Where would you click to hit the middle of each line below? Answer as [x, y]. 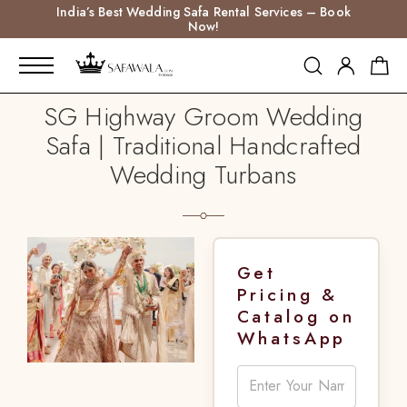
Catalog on [296, 316]
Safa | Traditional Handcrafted [203, 146]
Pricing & [288, 294]
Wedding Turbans [203, 175]
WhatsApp [292, 338]
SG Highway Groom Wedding [203, 117]
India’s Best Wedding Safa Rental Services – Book [203, 12]
